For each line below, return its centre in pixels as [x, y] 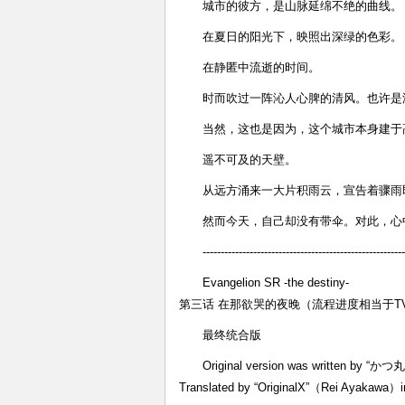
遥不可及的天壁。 [250, 160]
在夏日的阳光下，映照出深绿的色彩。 [302, 37]
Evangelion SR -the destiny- [276, 283]
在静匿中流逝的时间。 [261, 67]
